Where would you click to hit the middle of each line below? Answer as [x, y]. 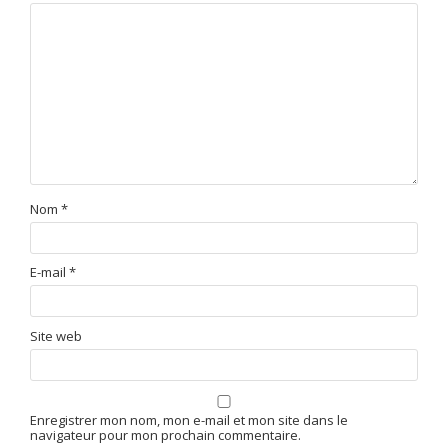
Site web [56, 335]
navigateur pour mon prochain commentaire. [165, 434]
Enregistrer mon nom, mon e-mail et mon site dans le [189, 419]
